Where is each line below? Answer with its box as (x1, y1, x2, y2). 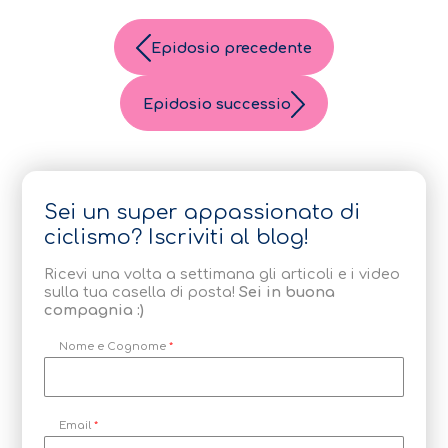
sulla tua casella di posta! (44, 283, 240, 300)
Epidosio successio (142, 96, 291, 113)
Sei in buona (239, 283, 336, 300)
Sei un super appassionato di (44, 201, 361, 225)
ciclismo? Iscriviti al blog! (44, 226, 310, 250)
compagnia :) (44, 301, 145, 318)
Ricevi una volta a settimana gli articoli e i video (44, 265, 401, 282)
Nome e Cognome (58, 340, 169, 354)
